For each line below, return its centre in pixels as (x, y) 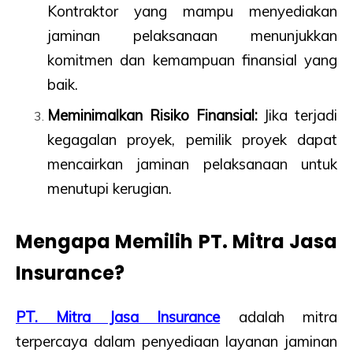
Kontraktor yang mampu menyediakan (192, 11)
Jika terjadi (297, 115)
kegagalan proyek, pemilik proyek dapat (192, 140)
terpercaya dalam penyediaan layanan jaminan (176, 341)
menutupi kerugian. (110, 189)
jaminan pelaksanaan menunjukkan (192, 36)
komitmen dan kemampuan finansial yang (192, 60)
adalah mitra (279, 316)
